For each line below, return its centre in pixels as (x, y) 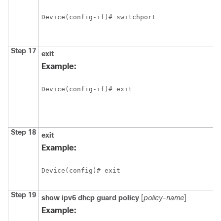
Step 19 (23, 195)
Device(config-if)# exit (87, 89)
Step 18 (23, 132)
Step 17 (23, 51)
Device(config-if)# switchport (99, 17)
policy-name (164, 198)
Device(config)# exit (81, 170)
